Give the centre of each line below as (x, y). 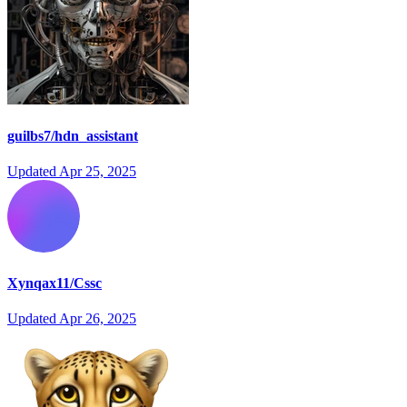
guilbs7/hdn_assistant (73, 135)
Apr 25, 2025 (98, 171)
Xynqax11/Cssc (55, 283)
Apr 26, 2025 (98, 319)
